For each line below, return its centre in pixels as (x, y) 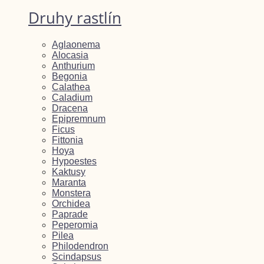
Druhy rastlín (75, 18)
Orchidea (71, 204)
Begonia (70, 77)
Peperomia (75, 225)
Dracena (70, 108)
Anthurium (73, 66)
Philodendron (80, 246)
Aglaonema (76, 45)
